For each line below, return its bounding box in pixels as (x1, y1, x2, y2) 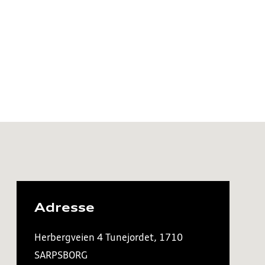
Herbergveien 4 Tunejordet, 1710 (34, 231, 183, 243)
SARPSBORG (34, 249, 88, 261)
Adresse (34, 200, 95, 215)
